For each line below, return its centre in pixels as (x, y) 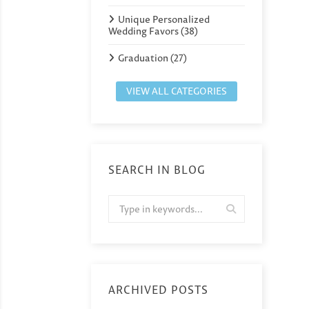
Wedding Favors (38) (153, 31)
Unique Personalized (164, 19)
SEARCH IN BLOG (157, 169)
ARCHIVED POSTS (158, 289)
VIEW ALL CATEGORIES (176, 91)
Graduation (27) (152, 58)
